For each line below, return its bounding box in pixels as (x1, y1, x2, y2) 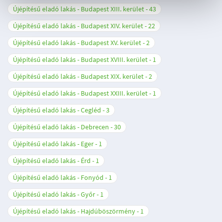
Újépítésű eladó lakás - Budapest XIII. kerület (13, 4, 144, 13)
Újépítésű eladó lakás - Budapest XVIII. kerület (13, 55, 148, 64)
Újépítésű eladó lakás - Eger (13, 139, 94, 148)
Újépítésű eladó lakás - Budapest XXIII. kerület (13, 89, 148, 98)
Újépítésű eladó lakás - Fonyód (13, 173, 104, 182)
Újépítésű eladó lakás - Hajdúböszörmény (13, 207, 135, 216)
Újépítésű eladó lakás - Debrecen (13, 122, 109, 131)
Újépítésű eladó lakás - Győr (13, 190, 95, 199)
